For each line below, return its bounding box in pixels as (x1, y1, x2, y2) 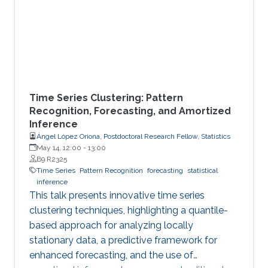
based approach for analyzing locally (29, 219, 193, 231)
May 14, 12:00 (36, 143, 81, 152)
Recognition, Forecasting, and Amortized (29, 105, 231, 117)
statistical (187, 166, 218, 175)
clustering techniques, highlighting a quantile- (29, 204, 228, 216)
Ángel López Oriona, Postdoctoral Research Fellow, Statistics (36, 132, 230, 141)
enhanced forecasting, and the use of (29, 249, 193, 261)
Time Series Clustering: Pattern (29, 92, 183, 103)
